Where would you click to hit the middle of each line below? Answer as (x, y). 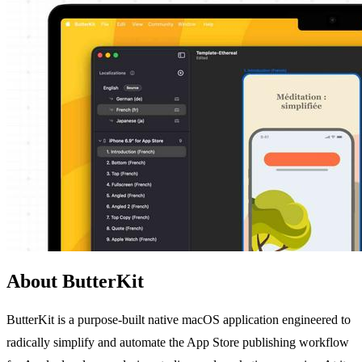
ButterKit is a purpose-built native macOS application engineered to (179, 319)
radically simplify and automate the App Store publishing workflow (178, 342)
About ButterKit (75, 281)
